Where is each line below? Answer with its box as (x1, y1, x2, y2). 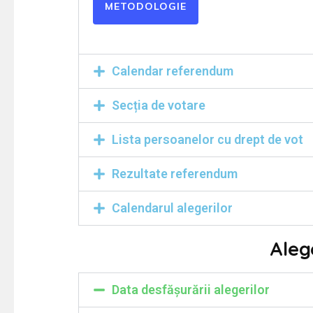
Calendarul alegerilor (112, 201, 233, 215)
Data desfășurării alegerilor (112, 282, 270, 297)
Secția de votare (112, 98, 205, 112)
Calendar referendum (112, 64, 233, 78)
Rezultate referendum (112, 166, 238, 181)
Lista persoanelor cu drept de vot (112, 132, 303, 147)
